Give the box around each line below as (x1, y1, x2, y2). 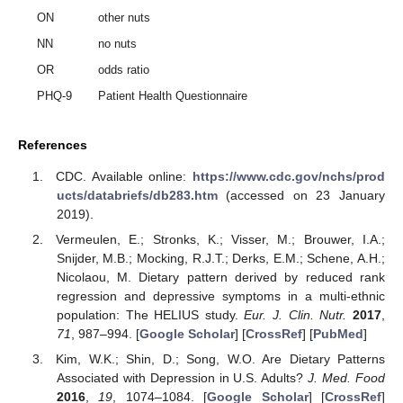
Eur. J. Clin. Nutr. (244, 307, 347, 322)
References (18, 138, 87, 153)
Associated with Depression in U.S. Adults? (56, 371, 309, 386)
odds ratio (98, 63, 150, 77)
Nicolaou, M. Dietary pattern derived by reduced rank (56, 269, 385, 284)
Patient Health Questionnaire (98, 89, 248, 103)
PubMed (312, 326, 363, 341)
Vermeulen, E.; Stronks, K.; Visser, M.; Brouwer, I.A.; (56, 231, 385, 246)
